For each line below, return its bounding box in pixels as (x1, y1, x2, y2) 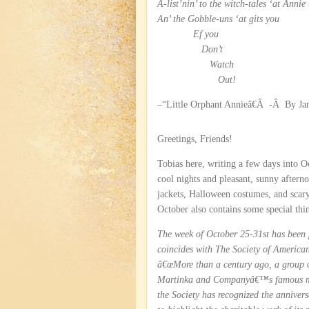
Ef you (157, 29, 219, 39)
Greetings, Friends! (157, 134, 232, 144)
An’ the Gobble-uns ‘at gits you (157, 14, 279, 24)
